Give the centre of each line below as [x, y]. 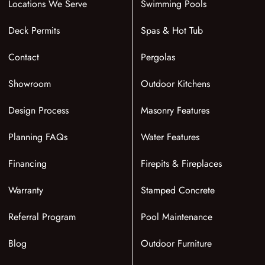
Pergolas [158, 57]
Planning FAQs [38, 137]
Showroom [29, 84]
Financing [27, 164]
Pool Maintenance [176, 217]
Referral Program [42, 217]
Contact [23, 57]
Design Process [38, 111]
